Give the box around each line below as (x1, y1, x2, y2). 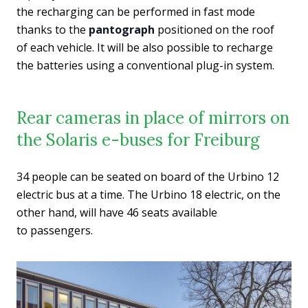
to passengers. (16, 222, 93, 238)
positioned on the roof (155, 21, 274, 37)
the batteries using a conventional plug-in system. (16, 57, 274, 73)
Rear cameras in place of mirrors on (16, 107, 289, 129)
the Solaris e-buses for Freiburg (16, 129, 260, 151)
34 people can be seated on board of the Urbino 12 (16, 168, 279, 184)
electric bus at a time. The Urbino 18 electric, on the (16, 186, 280, 202)
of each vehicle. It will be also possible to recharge (16, 39, 273, 55)
